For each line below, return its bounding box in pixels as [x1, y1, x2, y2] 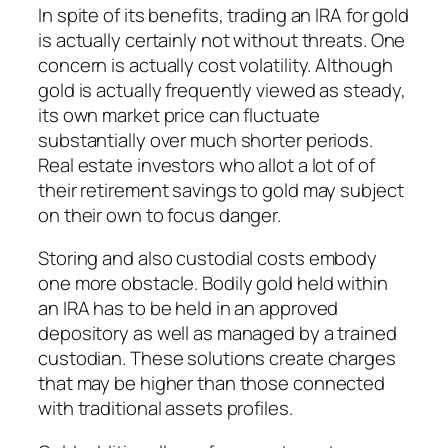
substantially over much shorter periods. [38, 126, 373, 153]
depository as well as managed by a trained [38, 320, 397, 347]
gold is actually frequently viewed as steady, [38, 76, 406, 103]
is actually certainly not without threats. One [38, 26, 406, 53]
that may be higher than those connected [38, 370, 386, 397]
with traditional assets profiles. [38, 395, 293, 422]
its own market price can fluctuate [38, 101, 320, 128]
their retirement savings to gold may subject [38, 176, 404, 203]
